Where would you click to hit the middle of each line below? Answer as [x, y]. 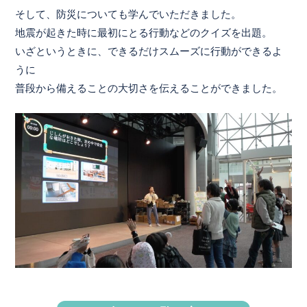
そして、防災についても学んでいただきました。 [128, 14]
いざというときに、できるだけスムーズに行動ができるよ [149, 51]
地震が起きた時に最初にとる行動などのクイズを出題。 [144, 33]
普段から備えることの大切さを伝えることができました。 [149, 88]
